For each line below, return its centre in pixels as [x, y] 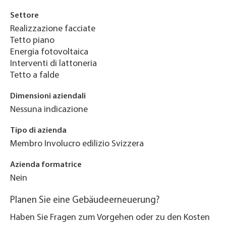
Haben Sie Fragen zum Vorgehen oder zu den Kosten [110, 217]
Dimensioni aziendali [48, 96]
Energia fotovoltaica [49, 52]
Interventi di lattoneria [53, 64]
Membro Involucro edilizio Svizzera [77, 144]
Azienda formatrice [46, 165]
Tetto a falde [35, 75]
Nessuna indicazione [49, 109]
